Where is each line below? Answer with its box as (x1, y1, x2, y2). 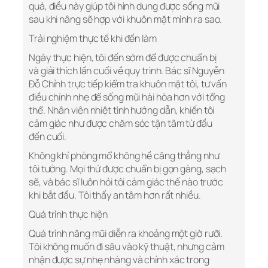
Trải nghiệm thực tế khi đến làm (29, 32, 157, 45)
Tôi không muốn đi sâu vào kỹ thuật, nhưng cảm (29, 240, 224, 254)
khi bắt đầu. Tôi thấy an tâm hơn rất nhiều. (29, 188, 201, 202)
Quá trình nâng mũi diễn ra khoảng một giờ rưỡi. (29, 227, 223, 240)
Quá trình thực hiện (29, 208, 108, 221)
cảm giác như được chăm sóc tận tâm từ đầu (29, 117, 212, 130)
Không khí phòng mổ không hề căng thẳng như (29, 149, 220, 163)
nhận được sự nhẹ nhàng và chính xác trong (29, 253, 209, 267)
